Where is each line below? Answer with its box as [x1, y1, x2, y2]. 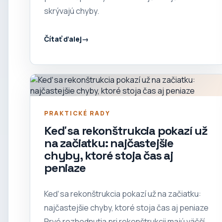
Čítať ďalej [44, 34, 82, 44]
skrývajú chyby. [44, 5, 99, 17]
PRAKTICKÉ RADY [44, 109, 111, 118]
